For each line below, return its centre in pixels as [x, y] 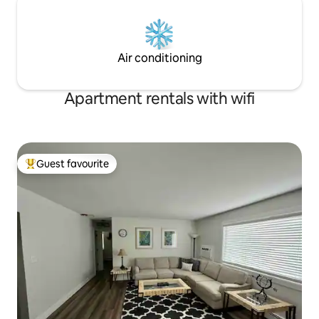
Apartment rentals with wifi [159, 99]
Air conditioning [159, 58]
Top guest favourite [70, 170]
